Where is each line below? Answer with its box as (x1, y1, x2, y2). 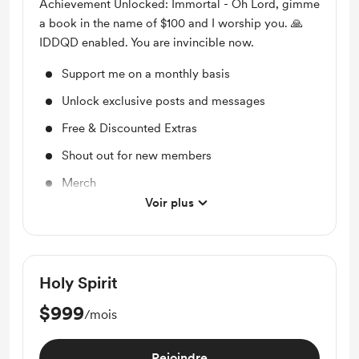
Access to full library (62, 203, 173, 217)
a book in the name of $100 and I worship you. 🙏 (39, 16, 303, 30)
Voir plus (144, 196, 194, 210)
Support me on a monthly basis (62, 67, 230, 81)
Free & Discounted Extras (62, 121, 197, 135)
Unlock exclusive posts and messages (62, 94, 265, 108)
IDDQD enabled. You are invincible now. (39, 35, 254, 50)
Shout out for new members (62, 148, 212, 163)
